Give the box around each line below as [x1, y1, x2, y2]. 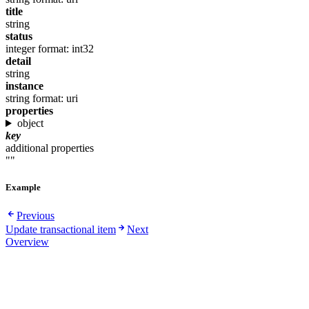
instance [6, 80, 43, 92]
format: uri [32, 92, 78, 105]
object [17, 117, 43, 130]
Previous [17, 210, 54, 222]
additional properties [6, 142, 94, 154]
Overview [6, 236, 49, 248]
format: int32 [38, 43, 94, 55]
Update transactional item [6, 223, 116, 236]
